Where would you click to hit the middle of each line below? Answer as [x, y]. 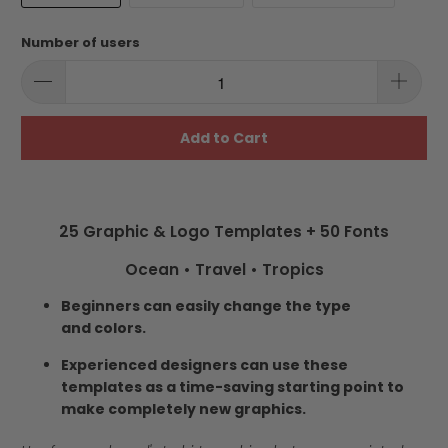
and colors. [104, 328]
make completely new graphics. [184, 409]
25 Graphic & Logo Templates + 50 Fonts [224, 232]
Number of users [81, 42]
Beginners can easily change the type [206, 306]
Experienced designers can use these [205, 365]
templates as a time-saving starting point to [233, 387]
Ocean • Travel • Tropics [224, 270]
